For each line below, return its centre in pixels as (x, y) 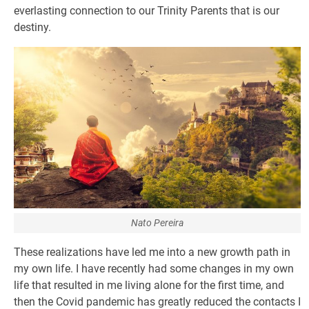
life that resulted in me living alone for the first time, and (149, 285)
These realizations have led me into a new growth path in (152, 252)
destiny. (32, 27)
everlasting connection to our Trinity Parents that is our (147, 11)
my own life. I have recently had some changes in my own (154, 269)
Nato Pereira (157, 223)
